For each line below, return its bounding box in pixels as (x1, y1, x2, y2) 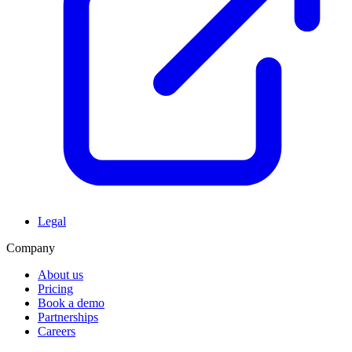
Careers (38, 324, 75, 338)
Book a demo (38, 295, 104, 310)
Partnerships (38, 310, 98, 324)
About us (38, 267, 83, 281)
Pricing (38, 281, 73, 295)
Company (6, 240, 55, 255)
